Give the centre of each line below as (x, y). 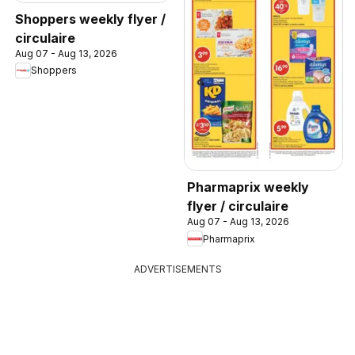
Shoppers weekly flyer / (90, 19)
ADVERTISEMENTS (177, 269)
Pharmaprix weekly (248, 187)
